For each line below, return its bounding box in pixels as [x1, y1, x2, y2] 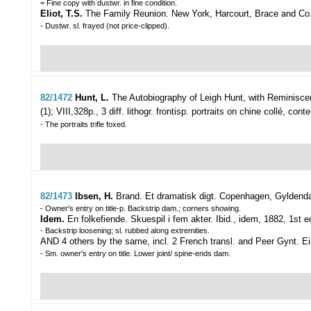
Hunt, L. [75, 92, 112, 103]
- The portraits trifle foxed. [40, 120, 127, 129]
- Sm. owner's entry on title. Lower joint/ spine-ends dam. [40, 249, 230, 258]
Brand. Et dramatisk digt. [116, 191, 217, 202]
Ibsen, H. [75, 191, 116, 202]
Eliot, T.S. [40, 8, 83, 19]
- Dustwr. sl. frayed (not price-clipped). [40, 22, 169, 31]
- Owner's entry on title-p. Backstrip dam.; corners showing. [40, 204, 241, 213]
